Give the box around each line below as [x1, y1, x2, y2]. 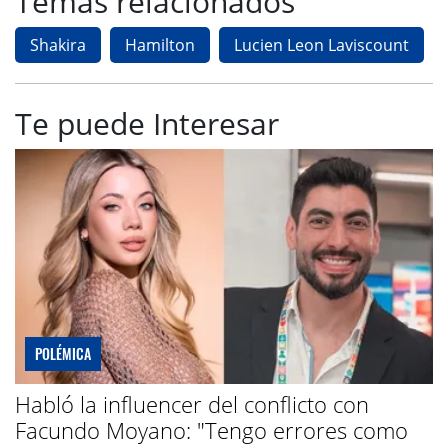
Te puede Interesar [15, 102, 279, 144]
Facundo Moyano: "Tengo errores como [15, 414, 408, 445]
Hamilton [125, 33, 195, 56]
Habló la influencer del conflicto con [15, 388, 369, 419]
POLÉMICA [35, 342, 91, 364]
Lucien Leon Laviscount [234, 33, 409, 56]
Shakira [30, 33, 86, 56]
